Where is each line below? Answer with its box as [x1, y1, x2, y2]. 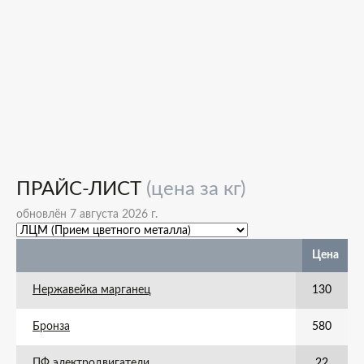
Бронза [32, 321, 70, 332]
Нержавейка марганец [32, 284, 150, 296]
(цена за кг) [146, 180, 245, 199]
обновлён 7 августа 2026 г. [16, 209, 158, 220]
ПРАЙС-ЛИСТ [16, 180, 146, 199]
